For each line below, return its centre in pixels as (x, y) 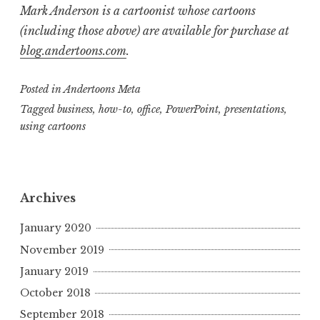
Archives (48, 198)
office (149, 110)
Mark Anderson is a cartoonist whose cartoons (138, 10)
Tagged (39, 110)
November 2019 (62, 250)
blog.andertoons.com (73, 50)
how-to (115, 110)
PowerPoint (192, 110)
